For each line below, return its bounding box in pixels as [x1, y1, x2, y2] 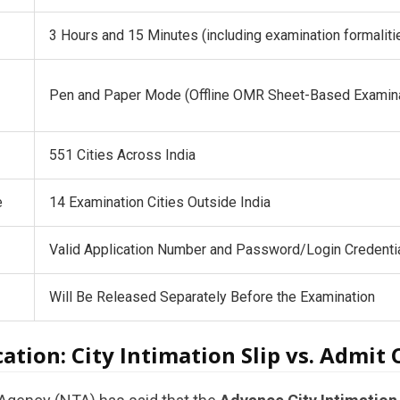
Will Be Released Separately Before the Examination [48, 287, 375, 305]
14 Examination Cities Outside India [48, 193, 271, 211]
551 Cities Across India [48, 146, 196, 163]
